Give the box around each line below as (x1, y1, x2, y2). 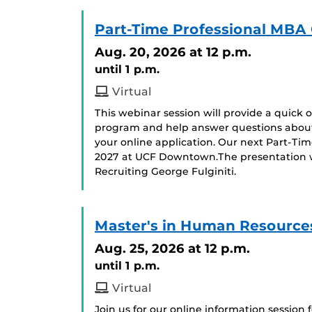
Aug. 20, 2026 (95, 44, 186, 60)
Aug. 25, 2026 (95, 240, 185, 256)
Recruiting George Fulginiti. (95, 165, 236, 178)
